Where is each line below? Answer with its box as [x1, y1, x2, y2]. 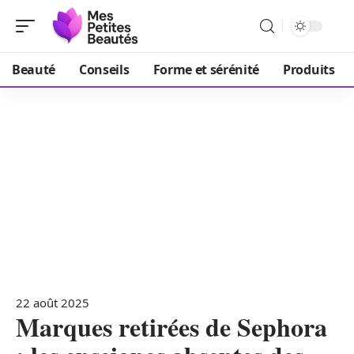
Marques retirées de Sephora [16, 308, 327, 345]
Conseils [79, 61, 130, 78]
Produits [283, 61, 335, 78]
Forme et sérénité [153, 61, 260, 78]
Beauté [12, 61, 56, 78]
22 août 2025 [16, 295, 89, 311]
